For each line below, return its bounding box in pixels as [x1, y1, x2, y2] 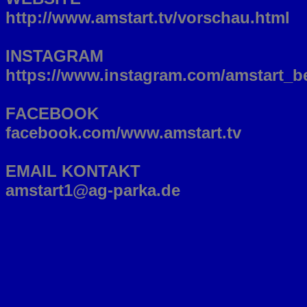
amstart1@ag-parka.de [5, 181, 180, 199]
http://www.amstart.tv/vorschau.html [5, 8, 290, 27]
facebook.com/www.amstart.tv [5, 123, 241, 142]
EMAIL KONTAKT [5, 162, 140, 180]
